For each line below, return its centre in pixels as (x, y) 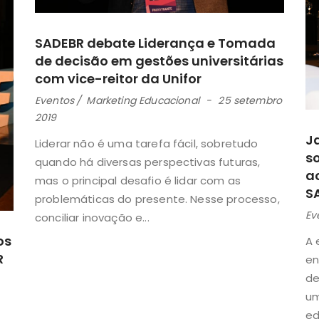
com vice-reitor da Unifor (118, 78)
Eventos (55, 100)
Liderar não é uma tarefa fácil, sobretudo (147, 143)
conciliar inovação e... (92, 217)
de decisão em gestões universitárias (159, 61)
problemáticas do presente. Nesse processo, (157, 199)
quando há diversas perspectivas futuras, (148, 162)
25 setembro (250, 100)
